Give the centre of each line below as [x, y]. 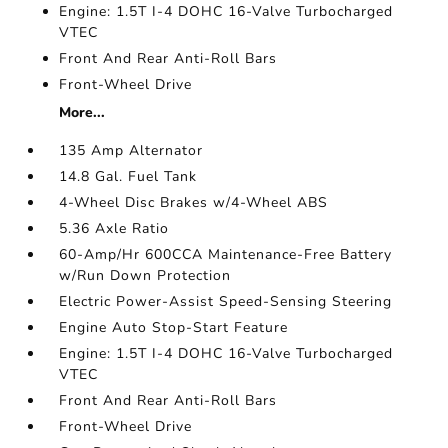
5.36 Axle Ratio [114, 229]
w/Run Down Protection [145, 276]
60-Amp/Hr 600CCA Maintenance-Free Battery [226, 255]
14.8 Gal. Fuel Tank [128, 177]
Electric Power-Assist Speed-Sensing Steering [226, 302]
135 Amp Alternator [131, 151]
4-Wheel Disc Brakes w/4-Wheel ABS [194, 203]
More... [82, 113]
